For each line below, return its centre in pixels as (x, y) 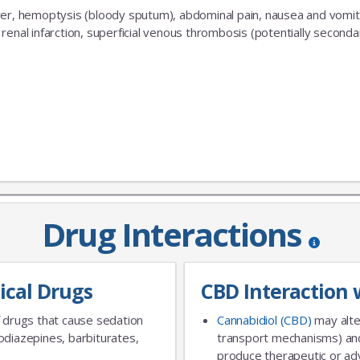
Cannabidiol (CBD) (264, 319)
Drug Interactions (172, 234)
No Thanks (281, 83)
